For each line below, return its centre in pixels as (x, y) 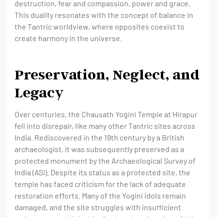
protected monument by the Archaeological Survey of (105, 161)
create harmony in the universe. (68, 38)
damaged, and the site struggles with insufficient (98, 207)
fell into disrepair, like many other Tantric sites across (105, 126)
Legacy (39, 92)
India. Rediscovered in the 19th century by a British (100, 137)
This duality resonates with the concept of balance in (104, 15)
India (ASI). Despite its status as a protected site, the (102, 172)
